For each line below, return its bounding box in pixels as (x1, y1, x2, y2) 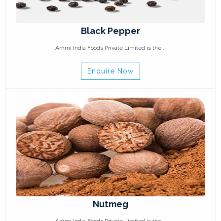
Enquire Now (87, 67, 134, 75)
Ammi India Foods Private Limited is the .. (55, 44, 166, 51)
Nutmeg (93, 199, 128, 209)
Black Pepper (81, 26, 140, 36)
